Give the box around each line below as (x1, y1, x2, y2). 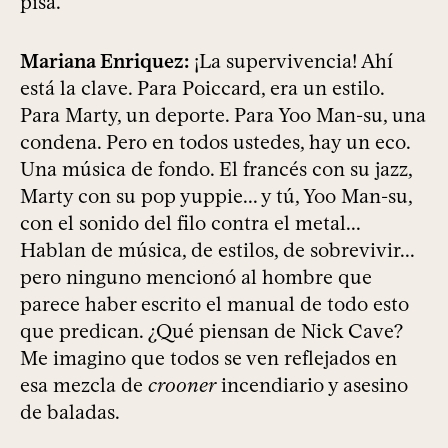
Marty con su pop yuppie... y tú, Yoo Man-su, (20, 184, 412, 209)
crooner (148, 373, 216, 398)
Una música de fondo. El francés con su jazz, (20, 157, 412, 182)
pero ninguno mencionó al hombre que (20, 265, 372, 290)
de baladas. (20, 400, 120, 425)
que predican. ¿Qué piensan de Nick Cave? (20, 319, 403, 344)
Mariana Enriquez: (20, 49, 189, 74)
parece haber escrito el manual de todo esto (20, 292, 409, 317)
